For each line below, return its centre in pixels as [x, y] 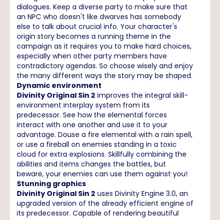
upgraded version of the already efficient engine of [105, 203]
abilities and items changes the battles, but [91, 164]
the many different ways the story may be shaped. [105, 76]
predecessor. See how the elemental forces [92, 115]
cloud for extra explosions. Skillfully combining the [102, 154]
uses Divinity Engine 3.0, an [142, 193]
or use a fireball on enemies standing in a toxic [97, 144]
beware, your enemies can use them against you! [102, 174]
